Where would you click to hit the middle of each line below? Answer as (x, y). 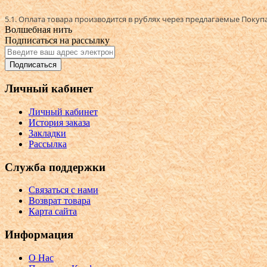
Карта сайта (53, 212)
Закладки (47, 133)
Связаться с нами (63, 190)
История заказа (59, 122)
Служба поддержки (55, 167)
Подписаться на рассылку (57, 41)
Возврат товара (60, 201)
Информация (39, 235)
